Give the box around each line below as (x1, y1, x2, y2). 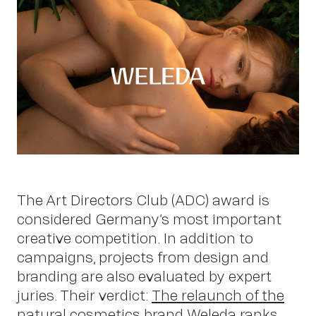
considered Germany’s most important (17, 209, 281, 229)
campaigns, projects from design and (17, 247, 269, 267)
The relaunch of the (152, 285, 284, 305)
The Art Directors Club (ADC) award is (17, 190, 269, 209)
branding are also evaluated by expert (17, 266, 272, 286)
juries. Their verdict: (17, 285, 152, 305)
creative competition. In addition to (17, 228, 253, 248)
